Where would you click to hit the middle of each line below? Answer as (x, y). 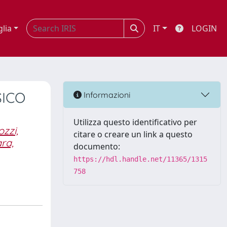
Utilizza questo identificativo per (135, 122)
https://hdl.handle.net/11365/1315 (140, 159)
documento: (97, 146)
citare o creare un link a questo (133, 134)
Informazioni (106, 94)
